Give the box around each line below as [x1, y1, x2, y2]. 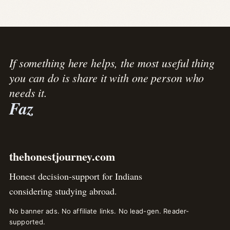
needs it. [9, 84, 48, 100]
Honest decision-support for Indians [9, 169, 142, 182]
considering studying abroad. [9, 184, 117, 197]
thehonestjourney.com [9, 147, 115, 165]
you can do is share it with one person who [9, 69, 204, 85]
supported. [9, 217, 46, 226]
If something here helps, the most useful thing [9, 54, 215, 70]
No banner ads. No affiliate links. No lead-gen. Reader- [9, 206, 189, 215]
